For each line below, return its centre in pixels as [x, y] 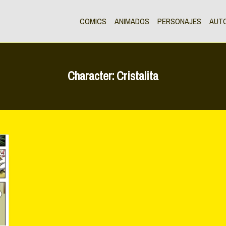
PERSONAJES [179, 21]
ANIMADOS [132, 21]
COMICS [93, 21]
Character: [92, 76]
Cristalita [137, 76]
